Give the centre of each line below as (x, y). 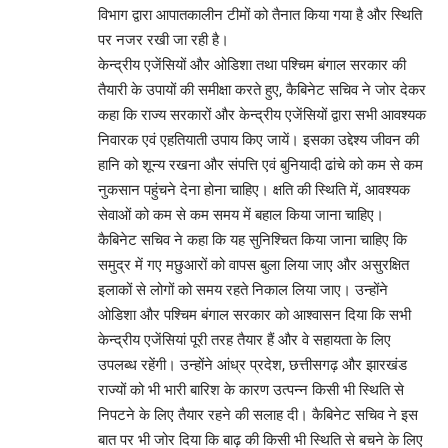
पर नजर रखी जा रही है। (163, 40)
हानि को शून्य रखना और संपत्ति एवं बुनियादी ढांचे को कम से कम (260, 165)
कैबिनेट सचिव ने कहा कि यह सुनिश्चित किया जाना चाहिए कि (252, 240)
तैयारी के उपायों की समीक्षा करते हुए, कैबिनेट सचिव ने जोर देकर (262, 90)
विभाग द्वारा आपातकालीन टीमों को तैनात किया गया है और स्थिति (260, 15)
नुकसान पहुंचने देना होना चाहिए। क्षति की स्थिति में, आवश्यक (254, 190)
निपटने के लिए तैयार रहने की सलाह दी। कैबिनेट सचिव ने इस (258, 415)
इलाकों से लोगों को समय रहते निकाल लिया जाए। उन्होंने (243, 290)
